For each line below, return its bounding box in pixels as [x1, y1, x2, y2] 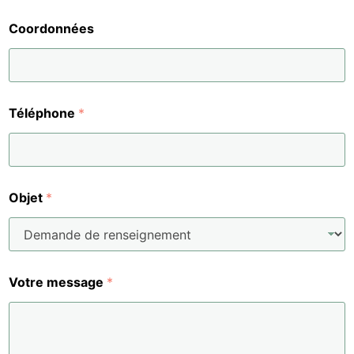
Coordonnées [9, 21, 94, 37]
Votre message [9, 274, 107, 291]
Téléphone [9, 105, 78, 122]
